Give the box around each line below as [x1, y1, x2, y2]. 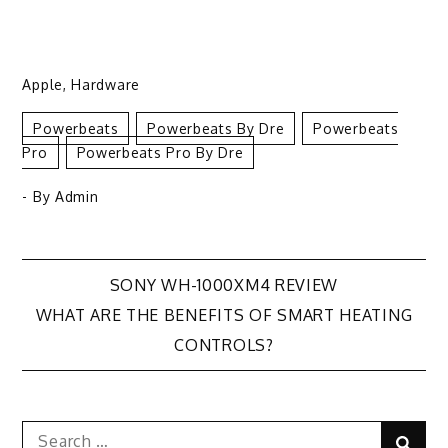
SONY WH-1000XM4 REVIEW [109, 275, 339, 296]
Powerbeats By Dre [147, 120, 285, 138]
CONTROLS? [174, 335, 274, 356]
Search [21, 422, 75, 443]
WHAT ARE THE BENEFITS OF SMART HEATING [35, 305, 413, 326]
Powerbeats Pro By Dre [76, 144, 244, 162]
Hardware [71, 76, 140, 94]
